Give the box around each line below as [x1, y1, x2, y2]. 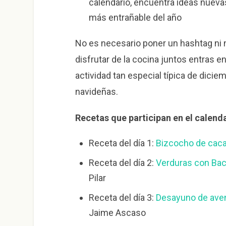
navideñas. [75, 86, 118, 97]
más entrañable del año [88, 12, 182, 23]
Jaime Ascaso [88, 207, 146, 218]
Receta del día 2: [88, 157, 156, 168]
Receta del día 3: [88, 192, 156, 203]
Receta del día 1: [88, 138, 156, 149]
